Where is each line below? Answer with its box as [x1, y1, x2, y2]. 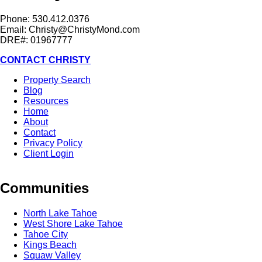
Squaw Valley [23, 250, 81, 261]
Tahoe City [23, 229, 68, 240]
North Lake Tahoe [23, 208, 97, 219]
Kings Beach [23, 240, 77, 250]
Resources [23, 96, 68, 106]
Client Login [23, 149, 74, 159]
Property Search [23, 75, 91, 85]
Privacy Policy [23, 138, 82, 149]
